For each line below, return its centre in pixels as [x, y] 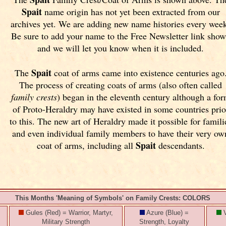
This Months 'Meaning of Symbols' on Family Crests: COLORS [113, 198]
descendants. [180, 145]
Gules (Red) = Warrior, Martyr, [68, 212]
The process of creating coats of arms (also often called [121, 85]
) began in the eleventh [100, 97]
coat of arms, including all [86, 145]
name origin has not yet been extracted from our [131, 12]
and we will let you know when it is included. [121, 48]
